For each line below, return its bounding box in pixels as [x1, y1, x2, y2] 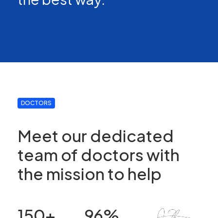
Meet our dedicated [18, 125, 174, 145]
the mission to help [18, 163, 162, 183]
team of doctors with [18, 144, 180, 164]
